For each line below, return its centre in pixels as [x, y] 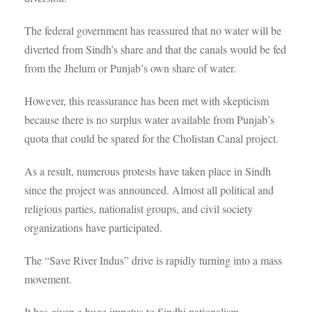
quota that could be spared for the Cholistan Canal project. [151, 138]
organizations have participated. [93, 227]
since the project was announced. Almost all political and [149, 190]
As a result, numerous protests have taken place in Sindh [148, 171]
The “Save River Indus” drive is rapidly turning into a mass [153, 260]
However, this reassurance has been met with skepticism [147, 101]
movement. [48, 279]
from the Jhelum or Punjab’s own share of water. [130, 68]
